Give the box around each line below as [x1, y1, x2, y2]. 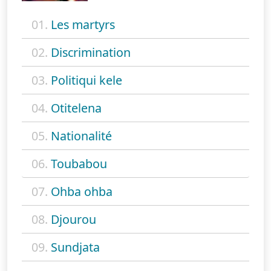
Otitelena [51, 99, 102, 116]
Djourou [51, 211, 96, 227]
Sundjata [51, 238, 100, 255]
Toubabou [51, 155, 107, 172]
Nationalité [51, 127, 112, 144]
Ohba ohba [51, 183, 113, 200]
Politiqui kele [51, 71, 122, 88]
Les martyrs [51, 16, 115, 33]
